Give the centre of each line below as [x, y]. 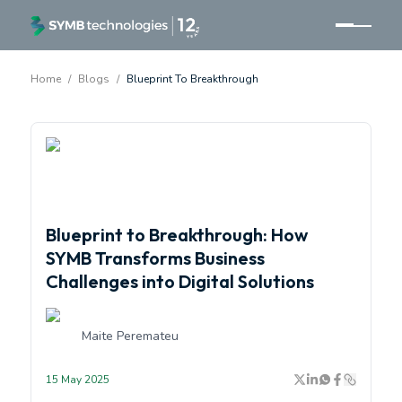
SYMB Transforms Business [155, 258]
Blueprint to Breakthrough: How [176, 235]
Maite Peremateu [130, 336]
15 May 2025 [77, 380]
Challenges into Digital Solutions [179, 281]
